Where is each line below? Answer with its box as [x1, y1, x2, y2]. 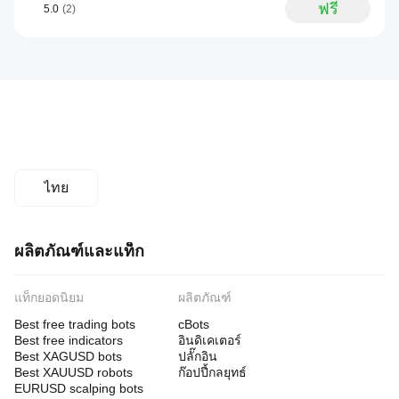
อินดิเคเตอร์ [178, 333, 241, 347]
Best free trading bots [14, 317, 135, 331]
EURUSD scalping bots [14, 381, 143, 395]
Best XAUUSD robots [14, 365, 133, 379]
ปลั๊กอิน [178, 349, 217, 363]
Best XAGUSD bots [14, 349, 122, 363]
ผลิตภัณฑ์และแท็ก [14, 242, 144, 260]
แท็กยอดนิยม [14, 290, 84, 305]
